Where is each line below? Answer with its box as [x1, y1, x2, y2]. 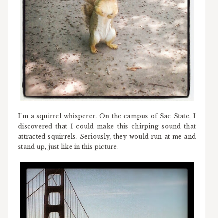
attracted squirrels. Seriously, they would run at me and [18, 132, 196, 140]
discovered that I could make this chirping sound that [18, 122, 196, 130]
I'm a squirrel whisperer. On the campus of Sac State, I [18, 112, 196, 120]
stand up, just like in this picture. [18, 143, 119, 150]
